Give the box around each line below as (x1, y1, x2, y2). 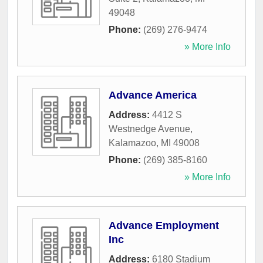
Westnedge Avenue (109, 124, 190, 134)
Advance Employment (109, 220, 219, 232)
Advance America (109, 89, 197, 102)
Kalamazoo (109, 138, 156, 149)
